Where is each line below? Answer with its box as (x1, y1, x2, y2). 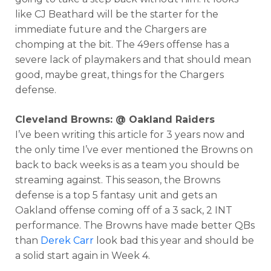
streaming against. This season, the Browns (15, 174, 220, 186)
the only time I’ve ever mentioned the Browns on (15, 143, 253, 155)
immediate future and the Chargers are (15, 23, 207, 35)
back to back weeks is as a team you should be (15, 158, 240, 171)
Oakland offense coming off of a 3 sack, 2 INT (15, 204, 232, 216)
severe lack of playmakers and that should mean (15, 53, 251, 65)
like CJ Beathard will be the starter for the (15, 8, 218, 20)
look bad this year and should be (94, 234, 254, 246)
